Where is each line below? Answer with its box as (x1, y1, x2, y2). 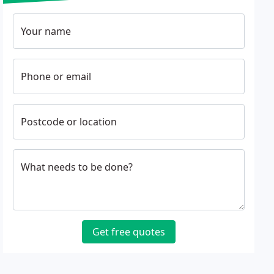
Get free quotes (92, 225, 166, 239)
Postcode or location (21, 115, 117, 128)
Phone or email (21, 70, 92, 83)
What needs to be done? (21, 160, 133, 174)
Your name (21, 24, 72, 38)
